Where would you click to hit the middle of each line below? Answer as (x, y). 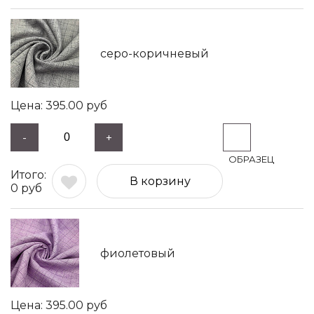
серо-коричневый (155, 53)
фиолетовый (138, 253)
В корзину (160, 181)
